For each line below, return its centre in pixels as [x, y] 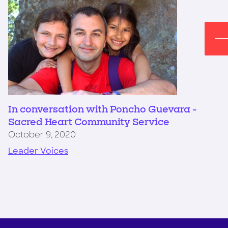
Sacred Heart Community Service [89, 122]
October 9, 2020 [42, 134]
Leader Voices [38, 151]
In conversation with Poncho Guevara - [103, 109]
